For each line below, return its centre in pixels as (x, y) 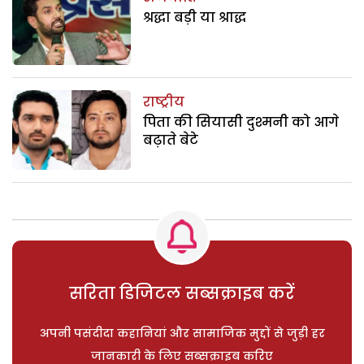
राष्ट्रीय (164, 102)
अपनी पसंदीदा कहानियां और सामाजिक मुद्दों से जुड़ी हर (182, 333)
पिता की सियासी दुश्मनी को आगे (241, 122)
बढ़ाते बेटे (171, 140)
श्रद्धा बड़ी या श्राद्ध (195, 18)
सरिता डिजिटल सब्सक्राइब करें (182, 293)
